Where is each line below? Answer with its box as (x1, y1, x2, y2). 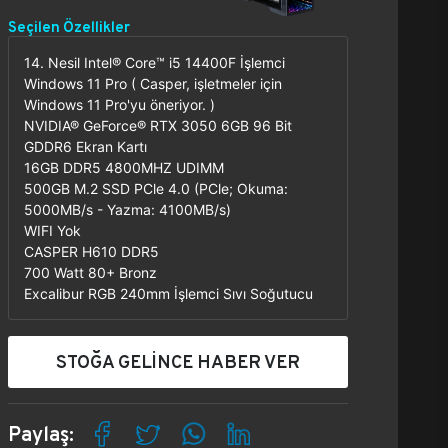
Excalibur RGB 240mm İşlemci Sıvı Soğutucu (24, 285, 313, 302)
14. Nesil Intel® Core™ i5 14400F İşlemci (24, 54, 285, 71)
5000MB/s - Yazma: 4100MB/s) (24, 201, 231, 218)
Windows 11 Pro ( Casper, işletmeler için (24, 75, 282, 92)
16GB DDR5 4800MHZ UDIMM (24, 159, 224, 176)
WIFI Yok (24, 222, 81, 239)
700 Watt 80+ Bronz (24, 264, 157, 281)
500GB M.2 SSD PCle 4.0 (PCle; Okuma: (24, 180, 288, 197)
